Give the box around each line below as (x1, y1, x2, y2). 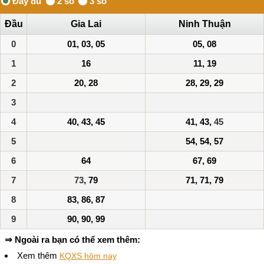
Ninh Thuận (178, 18, 231, 29)
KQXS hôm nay (59, 250, 117, 260)
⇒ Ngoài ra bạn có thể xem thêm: (4, 235, 140, 245)
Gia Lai (71, 18, 101, 29)
